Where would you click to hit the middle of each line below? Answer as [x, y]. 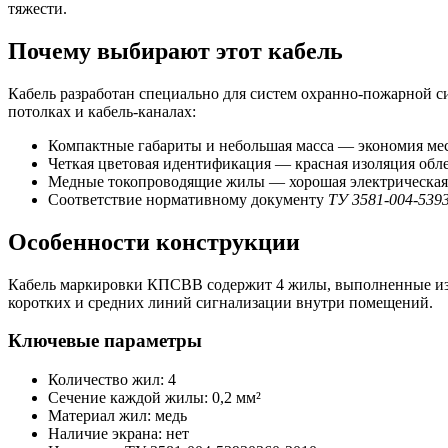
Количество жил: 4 [112, 379]
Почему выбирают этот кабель [175, 50]
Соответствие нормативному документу [188, 199]
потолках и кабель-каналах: [102, 111]
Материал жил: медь [117, 415]
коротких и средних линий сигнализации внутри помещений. [220, 302]
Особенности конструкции [154, 241]
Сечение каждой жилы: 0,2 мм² [154, 397]
